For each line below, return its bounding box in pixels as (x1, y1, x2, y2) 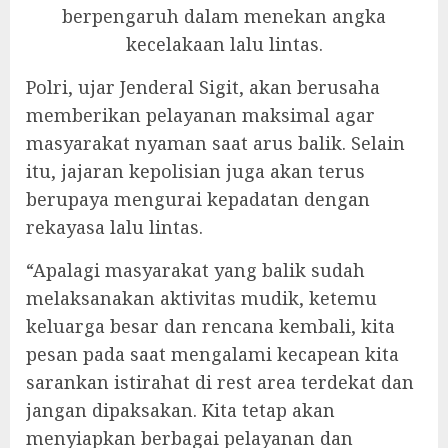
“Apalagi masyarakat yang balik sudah (26, 257, 365, 282)
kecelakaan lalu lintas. (125, 31, 323, 56)
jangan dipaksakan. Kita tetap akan (26, 397, 335, 422)
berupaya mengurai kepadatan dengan (26, 186, 370, 211)
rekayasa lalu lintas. (26, 214, 203, 239)
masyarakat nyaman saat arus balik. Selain (26, 130, 405, 155)
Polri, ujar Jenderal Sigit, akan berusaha (26, 74, 380, 99)
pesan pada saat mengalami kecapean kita (26, 341, 399, 366)
